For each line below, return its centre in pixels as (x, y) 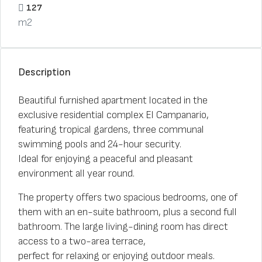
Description (44, 72)
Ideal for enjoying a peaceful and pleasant (106, 159)
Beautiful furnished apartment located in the (113, 100)
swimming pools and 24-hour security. (100, 144)
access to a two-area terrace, (82, 241)
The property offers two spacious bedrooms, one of (128, 197)
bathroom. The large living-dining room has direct (123, 227)
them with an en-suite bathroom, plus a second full (127, 212)
